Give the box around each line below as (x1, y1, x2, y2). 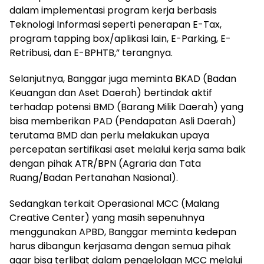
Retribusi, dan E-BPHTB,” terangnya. (9, 45, 173, 60)
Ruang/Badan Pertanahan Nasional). (9, 170, 178, 184)
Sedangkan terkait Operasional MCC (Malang (9, 196, 219, 210)
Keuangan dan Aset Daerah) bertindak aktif (9, 85, 212, 100)
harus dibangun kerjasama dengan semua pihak (9, 239, 231, 253)
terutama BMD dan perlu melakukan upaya (9, 128, 209, 142)
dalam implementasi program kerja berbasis (9, 3, 217, 17)
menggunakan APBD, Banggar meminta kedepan (9, 225, 236, 239)
